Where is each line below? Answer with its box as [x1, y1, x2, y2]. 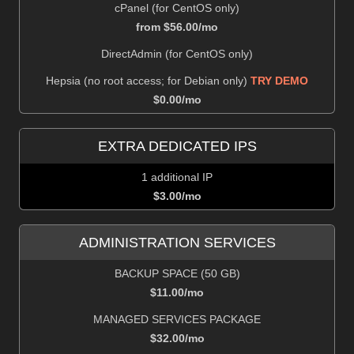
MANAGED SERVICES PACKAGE [93, 312, 261, 326]
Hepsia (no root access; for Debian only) [46, 73, 250, 87]
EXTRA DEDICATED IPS [97, 137, 257, 154]
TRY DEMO [250, 73, 308, 87]
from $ [136, 20, 170, 33]
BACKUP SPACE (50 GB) [114, 266, 240, 280]
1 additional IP [141, 170, 213, 183]
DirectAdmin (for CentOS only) [101, 47, 253, 60]
